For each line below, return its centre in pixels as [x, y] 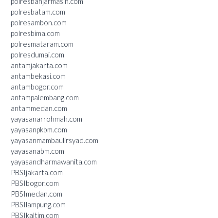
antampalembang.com [45, 97]
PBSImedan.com [36, 193]
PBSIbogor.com [35, 183]
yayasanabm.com [37, 151]
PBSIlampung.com [38, 204]
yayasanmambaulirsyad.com [54, 140]
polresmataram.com [42, 44]
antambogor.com [37, 86]
